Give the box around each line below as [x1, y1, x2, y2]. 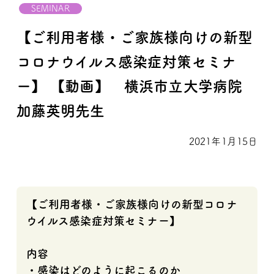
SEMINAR [31, 4, 70, 13]
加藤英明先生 [16, 103, 105, 118]
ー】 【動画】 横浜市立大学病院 [16, 78, 257, 94]
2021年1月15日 [188, 136, 258, 146]
